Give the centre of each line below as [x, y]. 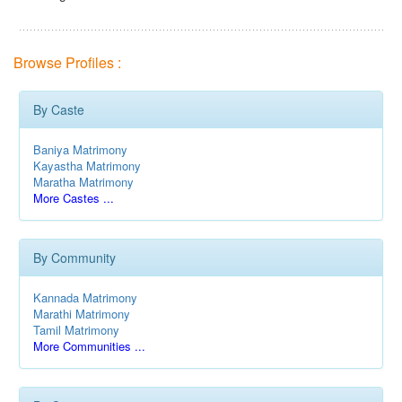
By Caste [59, 109]
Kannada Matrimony [85, 297]
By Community [74, 258]
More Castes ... [74, 198]
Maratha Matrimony [83, 182]
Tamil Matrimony [76, 330]
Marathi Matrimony [82, 314]
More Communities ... [89, 346]
